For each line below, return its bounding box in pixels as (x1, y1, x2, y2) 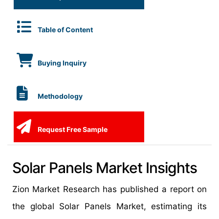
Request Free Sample (36, 125, 108, 133)
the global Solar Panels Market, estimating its (12, 201, 207, 211)
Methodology (36, 92, 83, 100)
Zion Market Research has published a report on (12, 184, 207, 194)
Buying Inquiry (36, 59, 87, 67)
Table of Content (38, 25, 93, 34)
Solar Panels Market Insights (12, 159, 197, 176)
